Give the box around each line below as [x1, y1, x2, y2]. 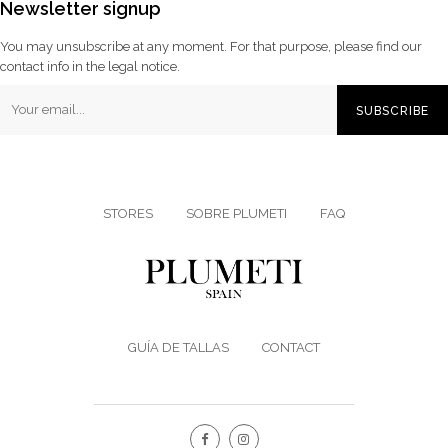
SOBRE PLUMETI [186, 205, 287, 221]
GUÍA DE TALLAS [128, 339, 229, 355]
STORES [103, 205, 153, 221]
